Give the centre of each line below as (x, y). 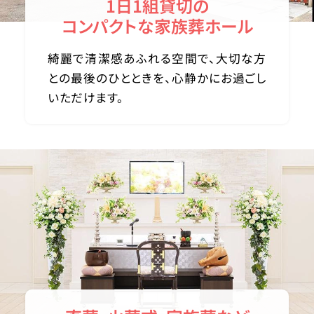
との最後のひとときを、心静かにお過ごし (157, 77)
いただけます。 (86, 97)
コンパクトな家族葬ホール (157, 25)
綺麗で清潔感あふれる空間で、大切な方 (157, 58)
